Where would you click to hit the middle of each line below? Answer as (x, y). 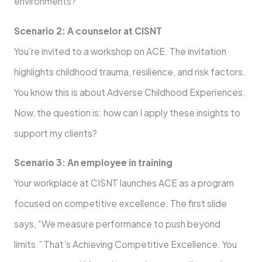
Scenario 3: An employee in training (93, 163)
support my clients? (55, 133)
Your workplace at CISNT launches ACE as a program (124, 183)
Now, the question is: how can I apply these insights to (127, 112)
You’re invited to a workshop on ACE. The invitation (120, 51)
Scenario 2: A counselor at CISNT (88, 30)
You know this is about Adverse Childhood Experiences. (130, 92)
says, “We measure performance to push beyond (117, 224)
